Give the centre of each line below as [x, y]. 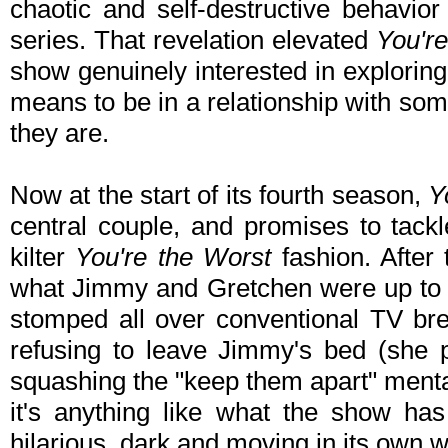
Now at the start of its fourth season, [219, 195]
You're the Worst [173, 257]
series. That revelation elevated [193, 40]
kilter [43, 257]
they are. [59, 133]
